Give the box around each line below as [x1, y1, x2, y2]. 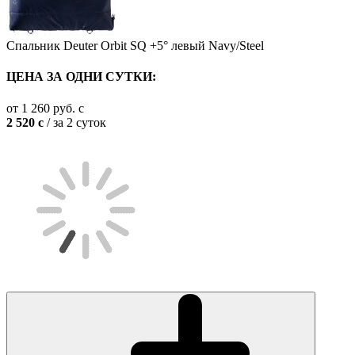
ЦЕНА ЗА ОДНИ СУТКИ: [6, 70, 156, 84]
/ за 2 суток [44, 115, 106, 129]
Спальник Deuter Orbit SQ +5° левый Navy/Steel [6, 39, 264, 52]
